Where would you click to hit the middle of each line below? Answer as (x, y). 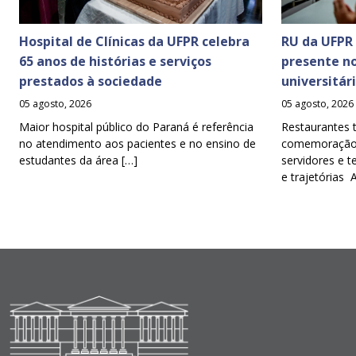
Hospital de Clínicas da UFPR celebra (134, 41)
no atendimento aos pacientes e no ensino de (137, 143)
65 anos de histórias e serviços (115, 61)
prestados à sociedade (92, 81)
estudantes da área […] (78, 160)
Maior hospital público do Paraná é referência (136, 126)
